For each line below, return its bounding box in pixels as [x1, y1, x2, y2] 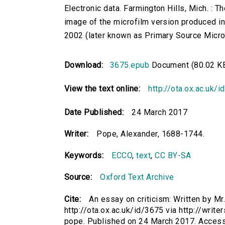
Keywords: [64, 151, 104, 161]
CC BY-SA [155, 151, 191, 161]
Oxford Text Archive [100, 172, 174, 182]
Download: [64, 60, 108, 70]
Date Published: [64, 107, 124, 118]
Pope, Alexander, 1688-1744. [96, 129, 205, 139]
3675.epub [109, 60, 150, 70]
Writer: [64, 129, 89, 139]
